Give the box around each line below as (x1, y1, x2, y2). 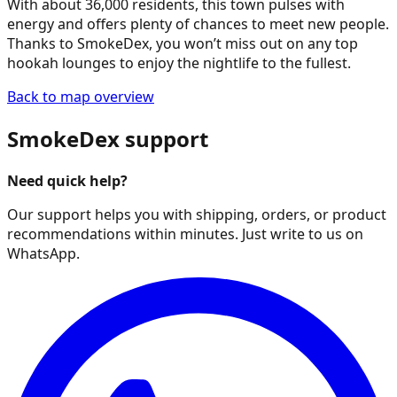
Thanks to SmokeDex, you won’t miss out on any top (7, 33, 358, 53)
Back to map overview (7, 86, 154, 106)
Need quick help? (7, 170, 128, 191)
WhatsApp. (7, 243, 80, 263)
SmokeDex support (7, 123, 208, 153)
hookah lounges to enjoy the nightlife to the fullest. (7, 52, 351, 73)
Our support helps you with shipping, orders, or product (7, 204, 386, 224)
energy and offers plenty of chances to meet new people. (7, 13, 389, 34)
